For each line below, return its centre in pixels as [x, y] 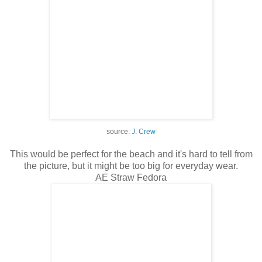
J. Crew [144, 132]
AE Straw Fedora [131, 178]
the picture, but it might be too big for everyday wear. [131, 166]
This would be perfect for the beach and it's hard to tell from [131, 154]
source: [119, 132]
